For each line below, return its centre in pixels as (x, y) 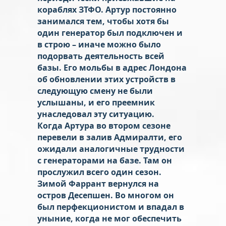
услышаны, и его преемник (96, 102)
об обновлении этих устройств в (106, 79)
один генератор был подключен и (110, 33)
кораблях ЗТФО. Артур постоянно (107, 9)
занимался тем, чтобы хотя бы (103, 21)
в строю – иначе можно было (99, 44)
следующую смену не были (95, 91)
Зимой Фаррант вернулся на (98, 183)
